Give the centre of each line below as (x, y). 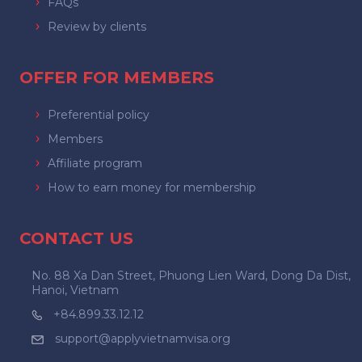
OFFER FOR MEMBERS (116, 78)
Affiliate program (95, 164)
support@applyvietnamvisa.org (142, 339)
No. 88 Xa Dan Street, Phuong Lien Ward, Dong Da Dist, (191, 276)
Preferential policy (98, 115)
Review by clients (97, 27)
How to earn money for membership (152, 188)
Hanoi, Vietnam (75, 290)
